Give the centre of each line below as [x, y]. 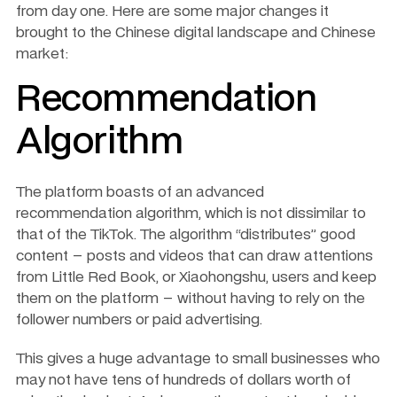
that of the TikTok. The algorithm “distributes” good [186, 235]
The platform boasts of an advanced [140, 193]
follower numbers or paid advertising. [139, 320]
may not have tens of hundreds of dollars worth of [183, 381]
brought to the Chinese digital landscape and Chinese [196, 33]
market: [44, 54]
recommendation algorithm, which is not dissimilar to [191, 214]
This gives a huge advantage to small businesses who [198, 359]
